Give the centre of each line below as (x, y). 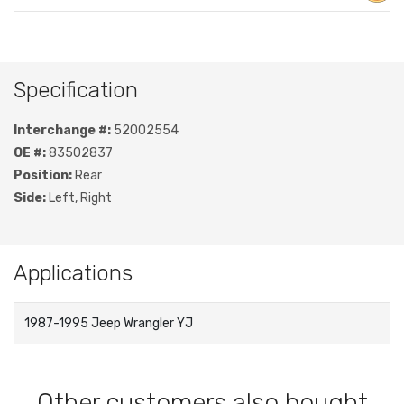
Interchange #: (62, 131)
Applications (73, 274)
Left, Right (79, 198)
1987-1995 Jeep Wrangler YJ (109, 324)
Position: (43, 176)
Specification (76, 91)
